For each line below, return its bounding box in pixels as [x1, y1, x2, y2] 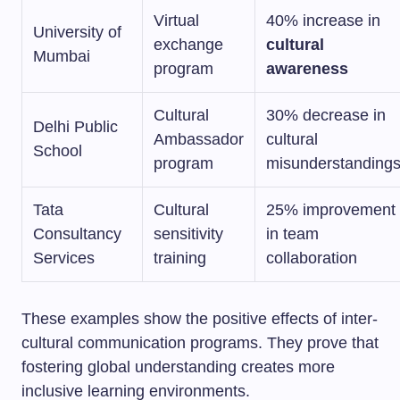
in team [266, 225, 319, 243]
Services [33, 249, 95, 267]
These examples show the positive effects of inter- [21, 310, 378, 328]
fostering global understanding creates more [21, 358, 335, 376]
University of [33, 23, 121, 41]
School [33, 142, 82, 160]
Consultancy [33, 225, 121, 243]
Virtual [154, 12, 199, 29]
